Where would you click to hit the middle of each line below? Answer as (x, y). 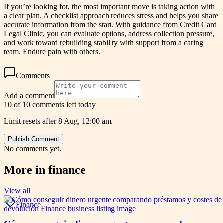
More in (26, 169)
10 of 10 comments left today (50, 104)
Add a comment (29, 95)
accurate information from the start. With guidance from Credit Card (110, 24)
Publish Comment (34, 139)
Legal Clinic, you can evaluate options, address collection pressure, (109, 33)
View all (17, 191)
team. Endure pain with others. (52, 51)
